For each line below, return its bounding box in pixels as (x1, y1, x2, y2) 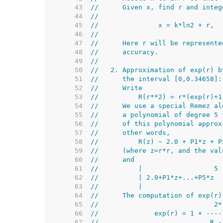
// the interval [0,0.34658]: (91, 75, 222, 83)
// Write (91, 84, 142, 92)
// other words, (91, 129, 170, 136)
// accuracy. (91, 48, 158, 56)
